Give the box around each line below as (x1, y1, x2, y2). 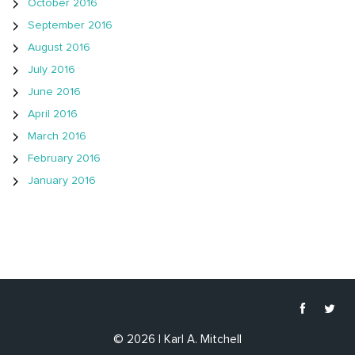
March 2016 (28, 131, 86, 143)
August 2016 (28, 42, 90, 54)
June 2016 (28, 86, 81, 98)
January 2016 (28, 175, 96, 187)
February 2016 (28, 153, 101, 165)
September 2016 (28, 20, 113, 32)
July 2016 (28, 64, 75, 76)
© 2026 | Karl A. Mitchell (113, 334, 242, 346)
